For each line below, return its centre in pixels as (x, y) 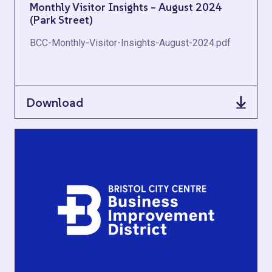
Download (55, 102)
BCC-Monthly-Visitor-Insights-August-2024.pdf (130, 43)
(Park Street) (61, 20)
